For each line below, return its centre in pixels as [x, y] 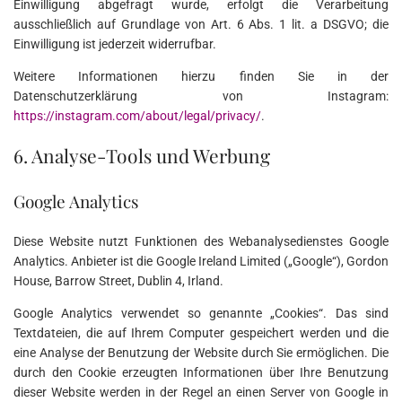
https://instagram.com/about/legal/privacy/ [137, 115]
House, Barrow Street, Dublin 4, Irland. [118, 281]
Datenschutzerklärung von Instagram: [201, 96]
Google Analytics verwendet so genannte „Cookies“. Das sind [201, 314]
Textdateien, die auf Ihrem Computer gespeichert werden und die [201, 333]
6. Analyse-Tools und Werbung [142, 156]
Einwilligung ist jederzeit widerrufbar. [115, 44]
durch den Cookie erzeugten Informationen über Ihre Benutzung [201, 373]
